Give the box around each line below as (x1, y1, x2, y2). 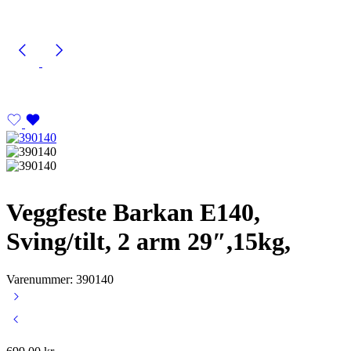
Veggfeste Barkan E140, (6, 197, 260, 226)
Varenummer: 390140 (6, 273, 114, 287)
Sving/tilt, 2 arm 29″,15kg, (6, 226, 291, 255)
